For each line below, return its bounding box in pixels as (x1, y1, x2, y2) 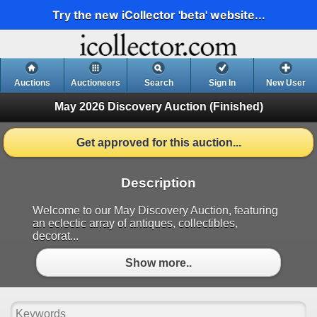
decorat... (33, 230, 79, 243)
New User (265, 78, 306, 88)
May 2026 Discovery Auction (54, 100, 207, 113)
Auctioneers (70, 78, 120, 88)
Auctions (13, 78, 50, 88)
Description (121, 175, 196, 191)
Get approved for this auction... (76, 137, 241, 149)
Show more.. (125, 256, 192, 269)
